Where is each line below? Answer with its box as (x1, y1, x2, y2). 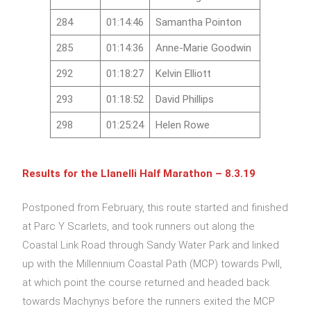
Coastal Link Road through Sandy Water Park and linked (22, 239, 280, 252)
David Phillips (155, 93, 214, 106)
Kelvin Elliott (155, 67, 211, 81)
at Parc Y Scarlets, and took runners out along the (22, 220, 255, 233)
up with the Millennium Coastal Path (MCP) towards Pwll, (22, 258, 283, 271)
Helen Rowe (155, 119, 210, 132)
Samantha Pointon (155, 16, 242, 29)
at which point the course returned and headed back (22, 276, 270, 289)
